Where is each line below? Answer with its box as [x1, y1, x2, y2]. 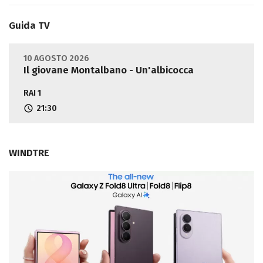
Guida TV [9, 19, 50, 32]
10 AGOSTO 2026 [23, 53, 89, 64]
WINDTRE [9, 147, 49, 160]
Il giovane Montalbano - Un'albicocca [23, 64, 194, 77]
